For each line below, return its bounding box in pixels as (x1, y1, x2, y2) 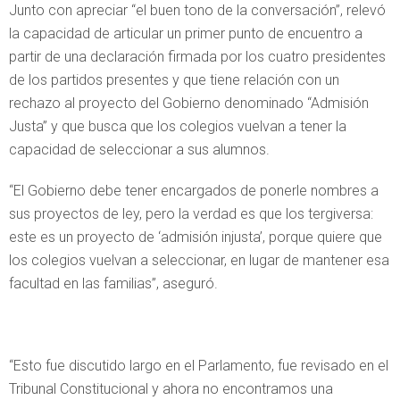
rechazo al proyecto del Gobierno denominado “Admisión (9, 94, 369, 112)
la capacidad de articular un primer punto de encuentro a (9, 24, 362, 42)
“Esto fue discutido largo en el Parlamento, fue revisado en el (9, 356, 388, 374)
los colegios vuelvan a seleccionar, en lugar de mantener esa (9, 251, 389, 269)
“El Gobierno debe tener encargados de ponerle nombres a (9, 181, 379, 199)
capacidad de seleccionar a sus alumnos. (9, 140, 270, 158)
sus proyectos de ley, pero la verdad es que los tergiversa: (9, 204, 373, 222)
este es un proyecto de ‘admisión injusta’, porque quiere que (9, 228, 382, 246)
